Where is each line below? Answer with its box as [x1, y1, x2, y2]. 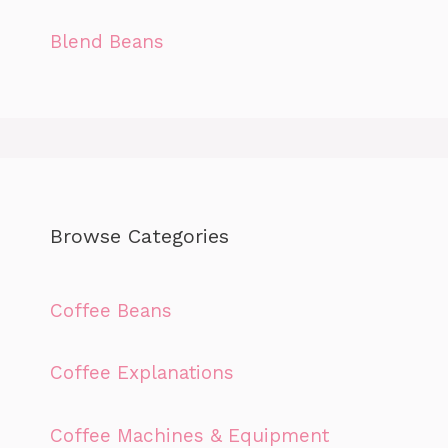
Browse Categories [50, 223, 229, 248]
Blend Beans [50, 29, 164, 53]
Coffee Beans [50, 298, 172, 322]
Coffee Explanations [50, 361, 234, 385]
